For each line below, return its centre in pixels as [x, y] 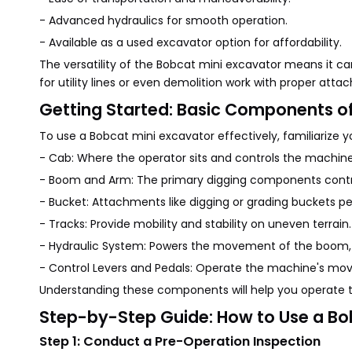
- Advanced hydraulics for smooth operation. [163, 20]
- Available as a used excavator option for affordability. [191, 42]
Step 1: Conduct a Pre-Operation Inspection [180, 341]
